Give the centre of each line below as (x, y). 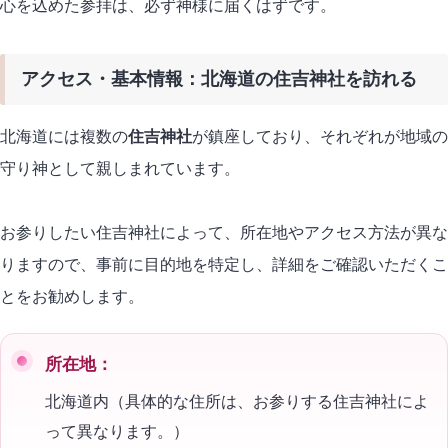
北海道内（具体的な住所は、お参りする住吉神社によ (237, 401)
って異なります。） (117, 431)
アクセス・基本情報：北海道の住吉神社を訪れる (219, 79)
